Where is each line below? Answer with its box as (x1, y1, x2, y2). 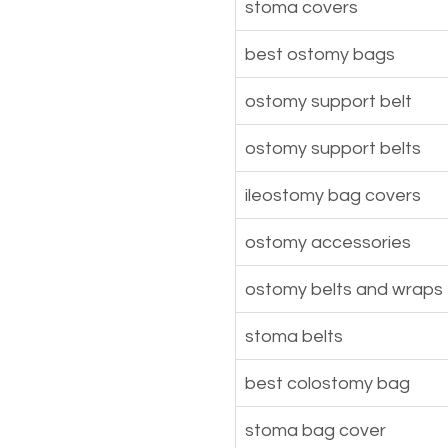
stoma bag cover (245, 420, 386, 440)
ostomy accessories (245, 232, 411, 252)
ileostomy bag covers (245, 185, 421, 205)
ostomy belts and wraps (245, 279, 443, 299)
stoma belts (245, 326, 343, 346)
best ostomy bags (245, 44, 395, 64)
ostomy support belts (245, 138, 421, 158)
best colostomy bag (245, 373, 410, 393)
